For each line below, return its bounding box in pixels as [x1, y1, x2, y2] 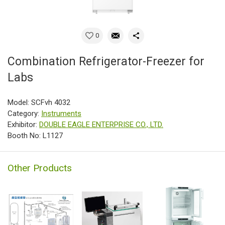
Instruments [41, 109, 81, 119]
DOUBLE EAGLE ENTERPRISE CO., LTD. [39, 120, 163, 130]
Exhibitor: [8, 120, 39, 130]
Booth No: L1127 [8, 131, 63, 141]
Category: [8, 109, 41, 119]
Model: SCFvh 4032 [8, 98, 70, 107]
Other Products [8, 162, 72, 174]
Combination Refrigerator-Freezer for [8, 55, 204, 69]
